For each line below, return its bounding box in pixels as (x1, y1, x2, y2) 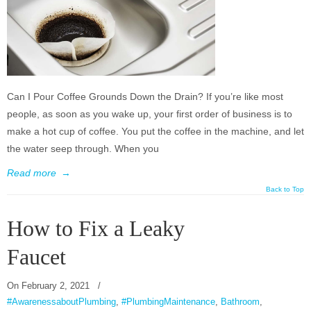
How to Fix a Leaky (7, 217, 185, 242)
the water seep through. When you (7, 143, 159, 155)
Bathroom (221, 296, 260, 308)
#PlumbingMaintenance (121, 296, 215, 308)
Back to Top (266, 185, 304, 194)
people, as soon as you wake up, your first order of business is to (7, 108, 292, 120)
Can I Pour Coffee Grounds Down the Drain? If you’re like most (7, 91, 283, 103)
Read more (7, 167, 56, 179)
